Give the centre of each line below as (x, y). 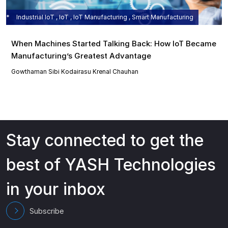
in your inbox (56, 189)
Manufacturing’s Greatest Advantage (81, 56)
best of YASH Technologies (111, 165)
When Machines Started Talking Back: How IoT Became (114, 44)
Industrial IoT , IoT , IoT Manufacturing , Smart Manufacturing (104, 17)
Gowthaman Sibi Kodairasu (51, 72)
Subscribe (47, 211)
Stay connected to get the (105, 140)
